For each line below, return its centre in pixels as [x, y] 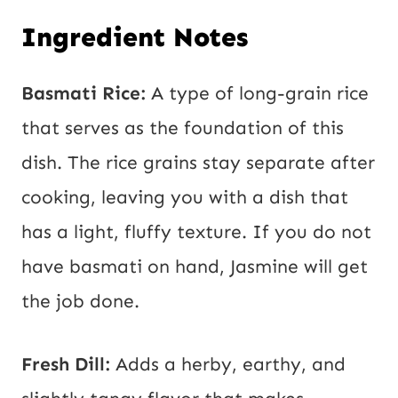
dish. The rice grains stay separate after [198, 163]
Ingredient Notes [135, 38]
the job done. [80, 302]
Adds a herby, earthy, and [231, 365]
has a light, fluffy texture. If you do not [196, 232]
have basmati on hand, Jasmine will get [195, 267]
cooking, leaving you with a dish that [185, 198]
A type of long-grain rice [260, 94]
